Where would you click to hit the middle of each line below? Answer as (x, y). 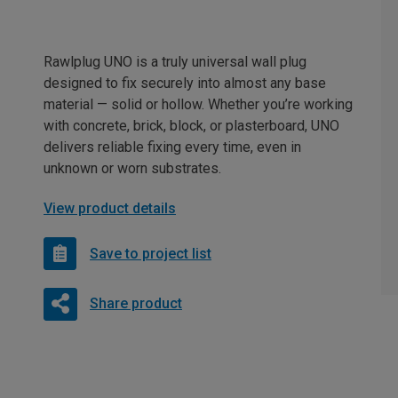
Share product (135, 304)
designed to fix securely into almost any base (185, 84)
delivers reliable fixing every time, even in (172, 147)
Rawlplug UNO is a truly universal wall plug (175, 62)
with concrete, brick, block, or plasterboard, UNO (191, 126)
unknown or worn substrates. (132, 169)
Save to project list (151, 253)
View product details (110, 209)
